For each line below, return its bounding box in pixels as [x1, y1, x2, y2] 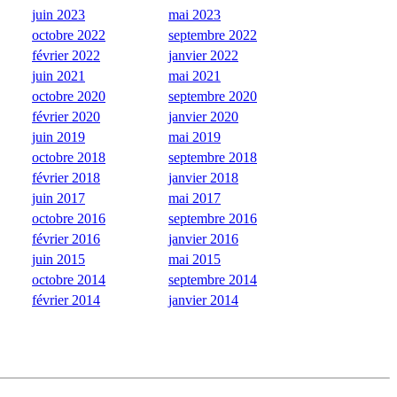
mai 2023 [168, 6, 221, 22]
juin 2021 [32, 67, 85, 83]
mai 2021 [168, 67, 221, 83]
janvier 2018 [168, 169, 238, 185]
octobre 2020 [32, 88, 105, 104]
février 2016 [32, 230, 100, 246]
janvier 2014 [168, 292, 238, 307]
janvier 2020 [168, 108, 238, 124]
